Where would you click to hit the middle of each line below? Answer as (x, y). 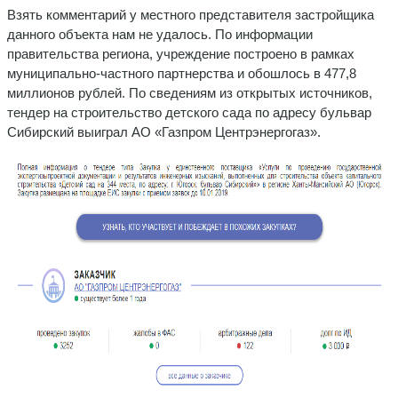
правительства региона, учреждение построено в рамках (181, 53)
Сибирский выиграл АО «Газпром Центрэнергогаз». (164, 131)
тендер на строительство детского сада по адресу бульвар (189, 112)
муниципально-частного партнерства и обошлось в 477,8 (182, 73)
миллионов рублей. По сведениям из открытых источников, (190, 92)
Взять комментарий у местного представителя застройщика (191, 14)
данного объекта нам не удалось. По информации (160, 34)
